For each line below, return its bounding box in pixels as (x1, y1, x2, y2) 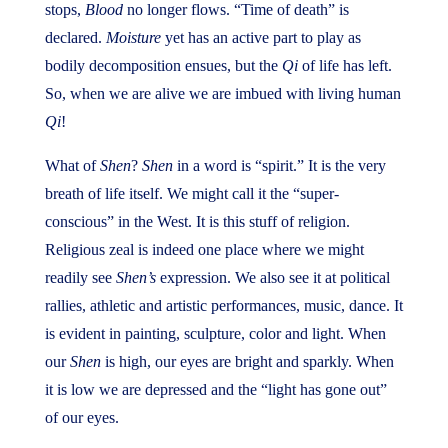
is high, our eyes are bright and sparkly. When (100, 353, 394, 370)
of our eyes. (44, 409, 119, 426)
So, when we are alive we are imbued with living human (44, 85, 401, 102)
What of (44, 157, 100, 174)
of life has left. (297, 57, 392, 74)
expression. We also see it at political (159, 269, 390, 286)
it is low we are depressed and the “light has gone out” (44, 381, 387, 398)
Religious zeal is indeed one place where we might (44, 241, 364, 258)
